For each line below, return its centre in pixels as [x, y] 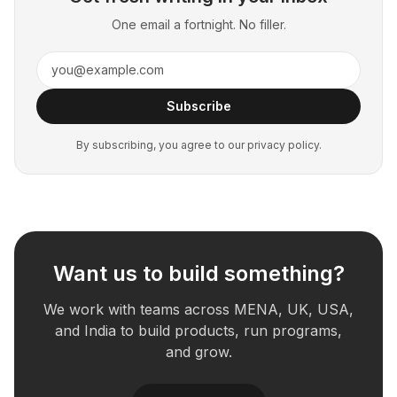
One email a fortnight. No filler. [198, 24]
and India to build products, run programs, [198, 331]
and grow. [198, 352]
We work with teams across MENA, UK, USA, [198, 309]
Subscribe [198, 106]
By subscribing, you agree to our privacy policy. [198, 145]
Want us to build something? [198, 273]
